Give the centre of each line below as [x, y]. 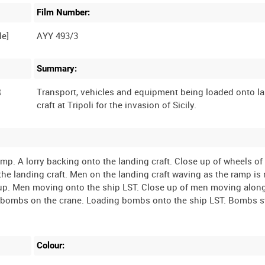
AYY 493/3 [58, 36]
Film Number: [64, 13]
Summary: [57, 69]
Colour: [51, 246]
